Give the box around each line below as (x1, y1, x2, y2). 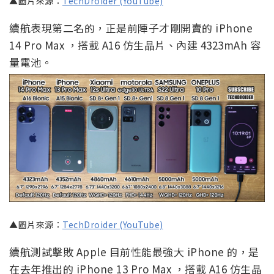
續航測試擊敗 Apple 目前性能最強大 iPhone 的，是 (9, 243, 259, 259)
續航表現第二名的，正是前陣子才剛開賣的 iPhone (9, 20, 253, 36)
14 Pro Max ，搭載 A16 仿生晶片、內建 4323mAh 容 (9, 37, 261, 53)
